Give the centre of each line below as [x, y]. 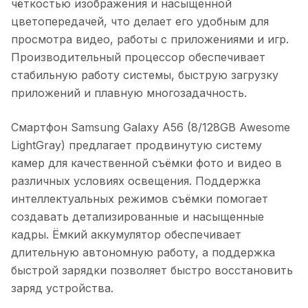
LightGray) [38, 145]
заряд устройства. [62, 288]
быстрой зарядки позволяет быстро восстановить [152, 270]
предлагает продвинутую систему [164, 145]
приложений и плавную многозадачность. [129, 92]
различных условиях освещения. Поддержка [136, 180]
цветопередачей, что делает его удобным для [140, 21]
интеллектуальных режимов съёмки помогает [140, 198]
